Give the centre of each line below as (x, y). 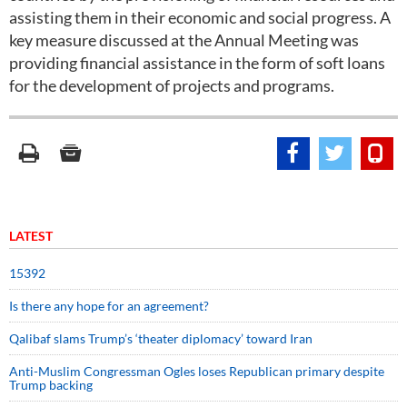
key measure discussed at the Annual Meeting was (184, 40)
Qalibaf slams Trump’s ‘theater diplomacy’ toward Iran (161, 338)
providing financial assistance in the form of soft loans (197, 63)
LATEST (31, 236)
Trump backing (51, 385)
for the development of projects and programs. (172, 85)
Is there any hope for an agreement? (112, 306)
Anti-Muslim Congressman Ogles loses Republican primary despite (197, 371)
